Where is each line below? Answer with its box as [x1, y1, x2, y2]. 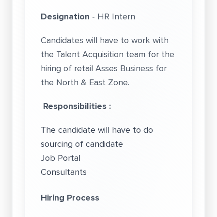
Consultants [41, 166, 87, 178]
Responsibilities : [43, 100, 111, 112]
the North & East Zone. [41, 76, 129, 89]
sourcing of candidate [41, 138, 123, 150]
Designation [41, 10, 92, 23]
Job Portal [41, 152, 80, 164]
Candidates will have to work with [41, 34, 169, 46]
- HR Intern [92, 10, 138, 23]
